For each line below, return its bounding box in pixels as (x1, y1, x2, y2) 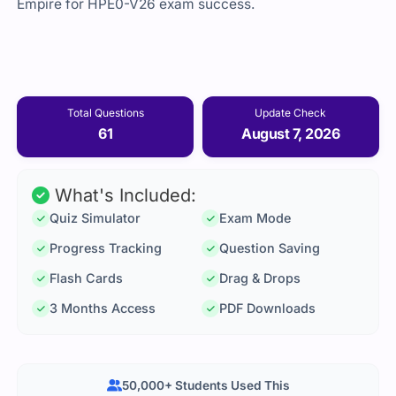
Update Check (255, 105, 327, 119)
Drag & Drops (219, 270, 301, 286)
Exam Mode (219, 210, 291, 226)
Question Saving (219, 240, 320, 256)
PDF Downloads (219, 301, 316, 316)
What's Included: (49, 185, 197, 207)
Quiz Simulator (49, 210, 141, 226)
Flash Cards (49, 270, 124, 286)
